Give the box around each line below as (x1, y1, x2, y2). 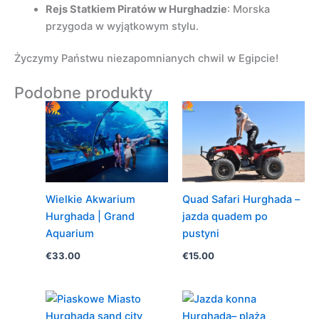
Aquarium (45, 227, 94, 241)
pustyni (182, 227, 219, 241)
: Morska (226, 2, 270, 16)
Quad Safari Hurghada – (182, 193, 300, 206)
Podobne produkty (14, 83, 152, 102)
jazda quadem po (182, 210, 268, 224)
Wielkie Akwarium (45, 193, 135, 206)
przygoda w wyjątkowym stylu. (45, 19, 199, 33)
